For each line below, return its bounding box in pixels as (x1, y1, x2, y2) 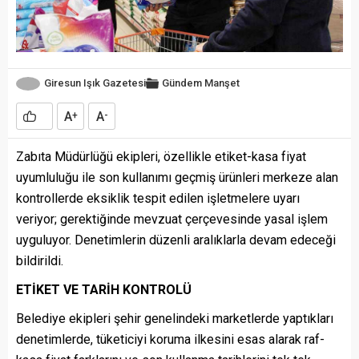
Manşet (204, 77, 240, 90)
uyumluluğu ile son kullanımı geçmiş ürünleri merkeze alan (16, 169, 338, 185)
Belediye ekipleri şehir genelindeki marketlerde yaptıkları (16, 310, 333, 326)
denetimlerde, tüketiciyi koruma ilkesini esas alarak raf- (16, 331, 325, 347)
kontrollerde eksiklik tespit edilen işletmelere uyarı (16, 190, 300, 206)
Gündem (162, 77, 202, 90)
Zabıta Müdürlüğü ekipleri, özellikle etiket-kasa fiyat (16, 148, 306, 164)
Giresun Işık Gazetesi (44, 77, 146, 90)
